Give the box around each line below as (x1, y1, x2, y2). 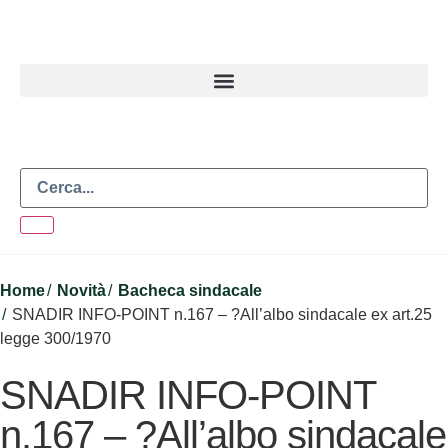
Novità (57, 281, 106, 299)
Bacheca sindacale (118, 281, 262, 299)
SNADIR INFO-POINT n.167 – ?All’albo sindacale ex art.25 (12, 305, 432, 323)
